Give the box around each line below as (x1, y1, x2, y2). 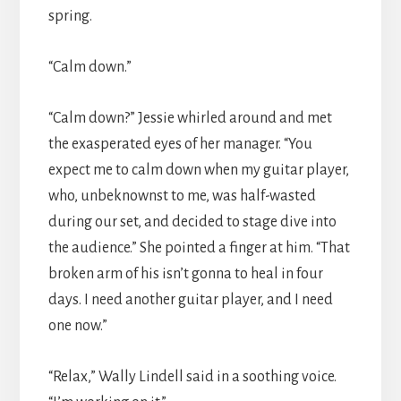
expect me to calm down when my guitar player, (47, 161, 349, 178)
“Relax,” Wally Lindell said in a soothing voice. (47, 368, 337, 385)
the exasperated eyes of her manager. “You (47, 135, 312, 152)
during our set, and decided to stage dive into (47, 213, 337, 230)
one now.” (47, 317, 107, 334)
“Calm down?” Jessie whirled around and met (47, 109, 332, 126)
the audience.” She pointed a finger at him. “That (47, 239, 350, 256)
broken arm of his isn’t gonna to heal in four (47, 265, 323, 282)
